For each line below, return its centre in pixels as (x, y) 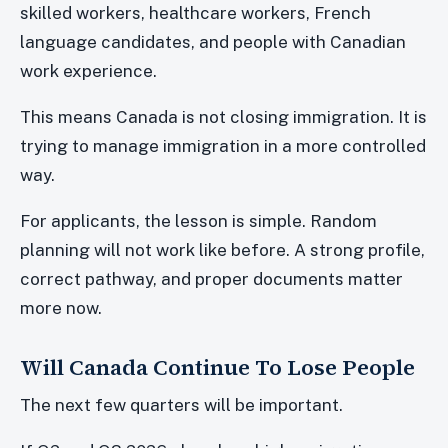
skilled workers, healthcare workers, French (195, 13)
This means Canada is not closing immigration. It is (223, 117)
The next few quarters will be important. (181, 404)
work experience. (88, 71)
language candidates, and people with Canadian (213, 42)
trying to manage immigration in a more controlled (223, 146)
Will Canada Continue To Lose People (217, 366)
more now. (61, 308)
